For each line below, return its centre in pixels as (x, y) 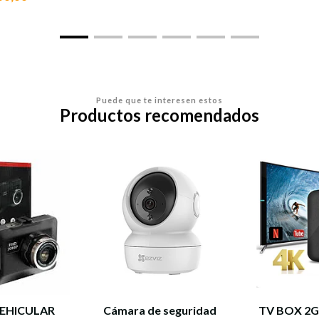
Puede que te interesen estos (159, 100)
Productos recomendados (159, 115)
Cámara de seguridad (159, 310)
